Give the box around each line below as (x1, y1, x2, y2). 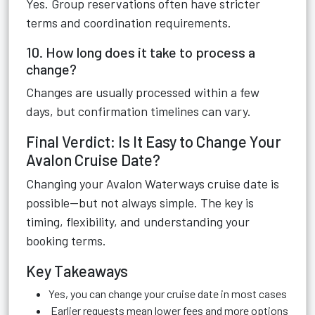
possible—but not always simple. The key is (26, 195, 254, 210)
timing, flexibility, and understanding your (26, 214, 250, 229)
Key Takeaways (26, 262, 128, 280)
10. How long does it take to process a (26, 44, 255, 60)
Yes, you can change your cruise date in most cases (49, 287, 287, 300)
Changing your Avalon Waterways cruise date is (26, 176, 279, 191)
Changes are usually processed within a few (26, 84, 259, 100)
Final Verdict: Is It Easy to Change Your (26, 132, 281, 150)
